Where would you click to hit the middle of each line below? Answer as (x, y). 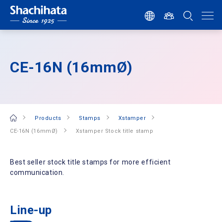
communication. (37, 172)
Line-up (31, 210)
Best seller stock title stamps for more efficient (90, 162)
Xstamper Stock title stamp (114, 131)
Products (48, 118)
